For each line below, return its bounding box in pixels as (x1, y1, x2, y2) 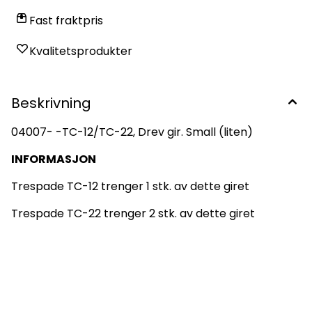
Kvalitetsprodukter (29, 42, 132, 59)
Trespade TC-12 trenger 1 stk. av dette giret (11, 178, 249, 194)
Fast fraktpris (29, 12, 103, 29)
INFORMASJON (11, 150, 96, 167)
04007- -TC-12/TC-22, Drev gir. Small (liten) (11, 123, 253, 140)
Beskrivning (11, 93, 91, 113)
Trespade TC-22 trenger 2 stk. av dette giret (11, 205, 255, 221)
